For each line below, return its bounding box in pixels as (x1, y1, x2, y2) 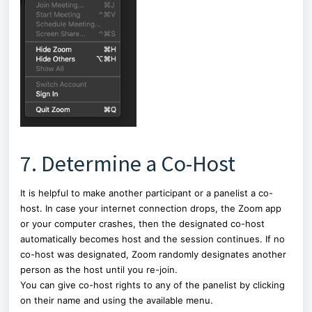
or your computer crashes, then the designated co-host (20, 218, 265, 230)
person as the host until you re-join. (20, 264, 178, 276)
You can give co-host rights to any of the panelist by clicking (20, 279, 285, 291)
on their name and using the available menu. (20, 295, 216, 306)
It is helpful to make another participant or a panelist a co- (20, 187, 273, 199)
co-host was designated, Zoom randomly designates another (20, 249, 286, 260)
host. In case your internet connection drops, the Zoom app (20, 203, 281, 214)
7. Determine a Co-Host (20, 150, 235, 178)
